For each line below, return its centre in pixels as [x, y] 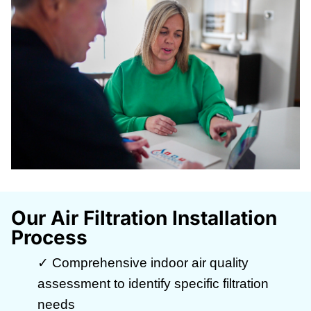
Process [49, 238]
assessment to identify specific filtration [153, 284]
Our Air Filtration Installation [144, 218]
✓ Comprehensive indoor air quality [143, 263]
